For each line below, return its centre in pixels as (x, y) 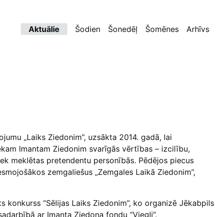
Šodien (88, 29)
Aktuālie (44, 29)
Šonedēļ (123, 29)
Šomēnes (162, 29)
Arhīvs (198, 29)
